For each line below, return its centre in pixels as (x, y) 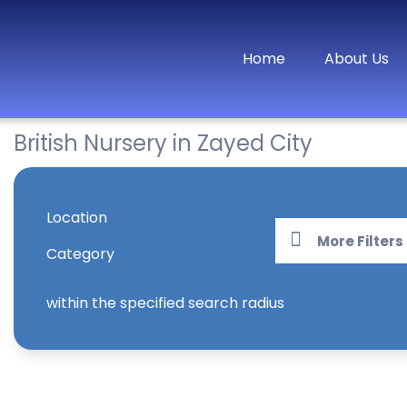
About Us (357, 59)
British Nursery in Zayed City (163, 143)
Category (80, 254)
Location (77, 218)
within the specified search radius (165, 303)
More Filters (360, 241)
